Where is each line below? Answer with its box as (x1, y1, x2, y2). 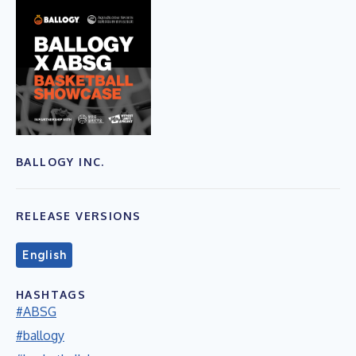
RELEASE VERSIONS (16, 208, 141, 222)
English (22, 247, 67, 262)
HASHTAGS (16, 287, 87, 301)
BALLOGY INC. (16, 154, 105, 168)
